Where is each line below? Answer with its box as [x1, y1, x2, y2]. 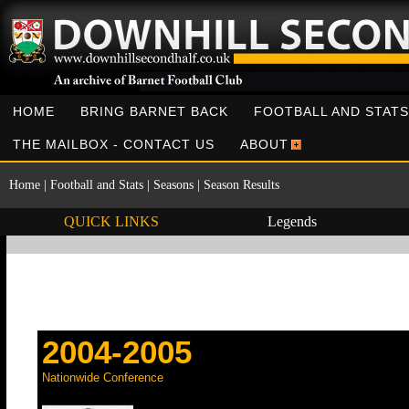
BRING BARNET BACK [80, 104, 228, 119]
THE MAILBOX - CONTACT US [13, 137, 215, 152]
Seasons [153, 178, 194, 192]
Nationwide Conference [41, 371, 163, 384]
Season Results [204, 178, 279, 192]
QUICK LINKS [63, 214, 159, 229]
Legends [267, 214, 317, 229]
